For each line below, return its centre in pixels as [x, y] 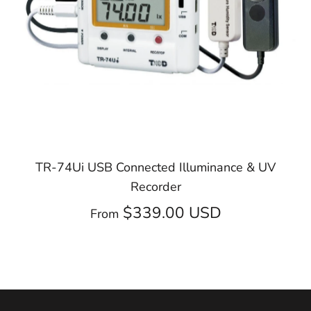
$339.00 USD [172, 212]
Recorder [155, 186]
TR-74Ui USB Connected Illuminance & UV [155, 167]
